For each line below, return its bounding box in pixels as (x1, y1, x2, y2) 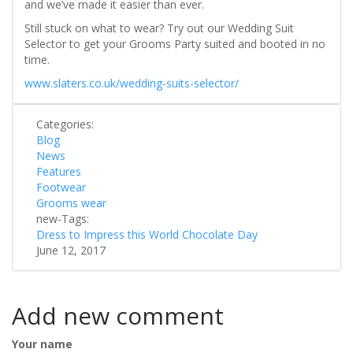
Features (36, 164, 81, 180)
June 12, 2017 (36, 243, 106, 258)
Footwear (36, 180, 86, 195)
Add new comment (12, 299, 224, 333)
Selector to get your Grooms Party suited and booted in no (24, 36, 325, 52)
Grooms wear (36, 195, 106, 211)
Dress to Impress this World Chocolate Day (36, 227, 258, 243)
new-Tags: (36, 211, 92, 227)
